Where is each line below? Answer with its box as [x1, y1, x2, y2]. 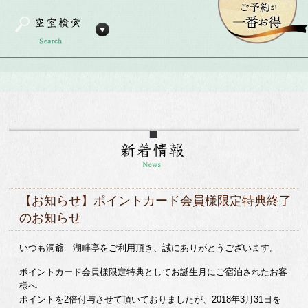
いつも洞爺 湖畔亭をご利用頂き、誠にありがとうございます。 [19, 243, 279, 253]
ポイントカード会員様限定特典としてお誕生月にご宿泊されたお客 [19, 267, 288, 277]
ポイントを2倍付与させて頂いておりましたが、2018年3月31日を [19, 294, 282, 305]
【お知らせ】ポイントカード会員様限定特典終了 [19, 194, 292, 208]
